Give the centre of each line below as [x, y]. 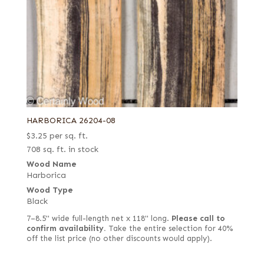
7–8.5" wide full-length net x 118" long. [99, 218]
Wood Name [51, 164]
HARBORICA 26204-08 [71, 120]
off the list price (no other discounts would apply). [119, 238]
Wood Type [49, 190]
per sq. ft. [68, 136]
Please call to [198, 218]
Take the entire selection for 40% [169, 228]
